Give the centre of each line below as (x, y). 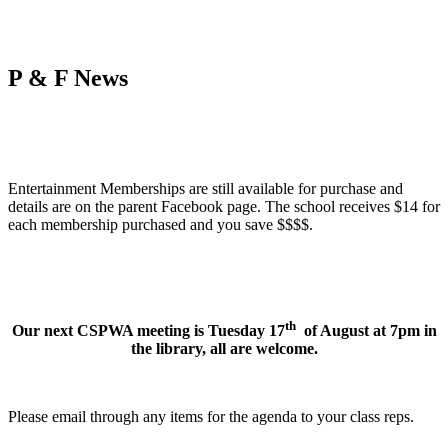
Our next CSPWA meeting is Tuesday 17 (148, 330)
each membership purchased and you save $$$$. (160, 224)
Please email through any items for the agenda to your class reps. (211, 416)
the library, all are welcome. (224, 348)
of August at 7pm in (366, 330)
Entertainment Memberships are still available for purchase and (205, 188)
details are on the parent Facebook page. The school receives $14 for (224, 206)
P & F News (68, 77)
